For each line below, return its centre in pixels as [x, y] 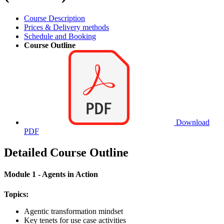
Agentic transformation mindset [73, 211]
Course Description [54, 18]
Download [192, 122]
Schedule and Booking [60, 36]
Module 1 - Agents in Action [51, 174]
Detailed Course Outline [66, 153]
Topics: [16, 194]
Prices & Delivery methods [66, 27]
